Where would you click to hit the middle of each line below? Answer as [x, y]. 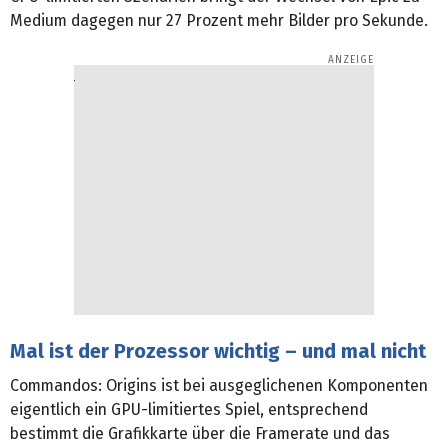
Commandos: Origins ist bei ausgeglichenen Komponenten [219, 385]
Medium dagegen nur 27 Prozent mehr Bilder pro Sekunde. [219, 20]
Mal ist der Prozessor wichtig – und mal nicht [218, 350]
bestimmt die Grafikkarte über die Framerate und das [200, 433]
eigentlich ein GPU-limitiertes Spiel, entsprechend [189, 409]
